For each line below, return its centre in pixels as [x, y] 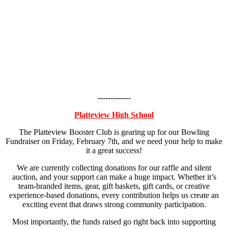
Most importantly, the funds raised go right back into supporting [114, 221]
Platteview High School [114, 115]
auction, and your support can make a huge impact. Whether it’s [114, 177]
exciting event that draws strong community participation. [114, 204]
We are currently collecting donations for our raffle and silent [114, 167]
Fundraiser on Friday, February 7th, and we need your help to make [114, 141]
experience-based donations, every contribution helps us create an [114, 195]
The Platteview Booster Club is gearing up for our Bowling [114, 132]
